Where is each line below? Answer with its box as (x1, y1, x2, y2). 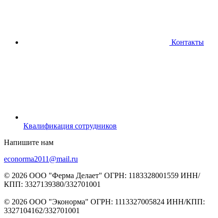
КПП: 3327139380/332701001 (4, 180, 101, 188)
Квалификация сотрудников (23, 121, 117, 130)
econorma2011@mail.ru (4, 154, 78, 163)
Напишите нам (4, 138, 54, 146)
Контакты (169, 37, 204, 46)
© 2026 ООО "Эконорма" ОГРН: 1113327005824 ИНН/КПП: (4, 197, 205, 206)
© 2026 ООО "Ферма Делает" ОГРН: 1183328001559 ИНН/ (4, 171, 200, 180)
